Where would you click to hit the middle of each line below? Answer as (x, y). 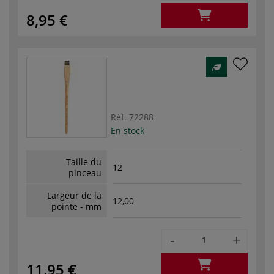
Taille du (84, 161)
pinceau (85, 172)
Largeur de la (74, 195)
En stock (128, 130)
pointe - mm (76, 206)
